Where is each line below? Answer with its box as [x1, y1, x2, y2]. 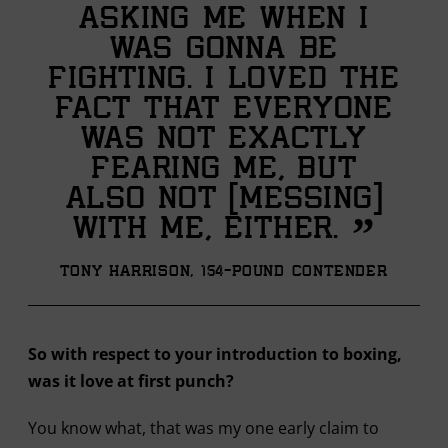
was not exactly [81, 122, 367, 160]
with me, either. [72, 212, 352, 250]
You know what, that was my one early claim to [27, 417, 379, 439]
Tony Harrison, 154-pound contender [60, 262, 388, 282]
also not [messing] [65, 182, 383, 220]
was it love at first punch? [27, 370, 234, 392]
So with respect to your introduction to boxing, [27, 343, 402, 365]
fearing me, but [91, 152, 357, 190]
